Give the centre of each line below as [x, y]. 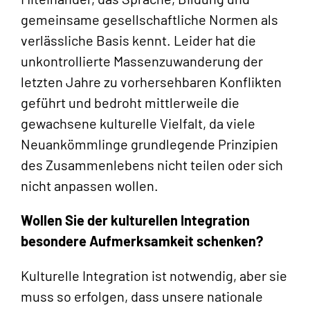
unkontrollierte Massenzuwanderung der [142, 61]
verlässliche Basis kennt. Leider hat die [138, 40]
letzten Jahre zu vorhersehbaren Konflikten [151, 82]
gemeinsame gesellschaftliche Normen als [149, 20]
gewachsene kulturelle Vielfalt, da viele [138, 124]
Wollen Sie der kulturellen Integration [135, 220]
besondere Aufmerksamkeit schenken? [142, 241]
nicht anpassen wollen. [90, 186]
